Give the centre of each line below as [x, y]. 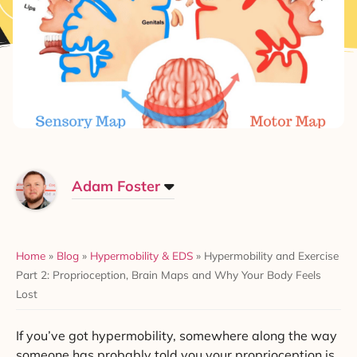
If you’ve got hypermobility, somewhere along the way [177, 335]
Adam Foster [116, 186]
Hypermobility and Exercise [271, 255]
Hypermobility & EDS [141, 255]
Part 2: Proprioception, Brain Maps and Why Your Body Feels [169, 274]
